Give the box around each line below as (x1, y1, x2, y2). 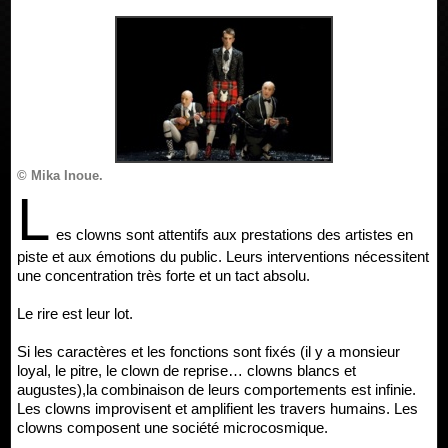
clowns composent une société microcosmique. (17, 419, 328, 436)
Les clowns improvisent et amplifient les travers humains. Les (17, 400, 418, 417)
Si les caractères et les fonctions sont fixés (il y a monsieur (17, 343, 400, 360)
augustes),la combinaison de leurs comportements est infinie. (17, 381, 416, 398)
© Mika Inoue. (17, 168, 103, 183)
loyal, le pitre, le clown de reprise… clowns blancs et (17, 362, 356, 379)
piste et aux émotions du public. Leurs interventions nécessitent (17, 248, 429, 265)
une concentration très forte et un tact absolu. (17, 267, 310, 284)
